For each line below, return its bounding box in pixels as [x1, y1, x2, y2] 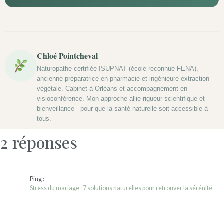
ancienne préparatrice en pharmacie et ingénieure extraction [37, 74, 209, 82]
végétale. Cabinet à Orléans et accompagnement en [37, 84, 187, 92]
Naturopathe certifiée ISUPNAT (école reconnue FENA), [37, 64, 198, 72]
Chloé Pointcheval [37, 49, 98, 61]
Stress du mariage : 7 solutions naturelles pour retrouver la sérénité [30, 184, 212, 192]
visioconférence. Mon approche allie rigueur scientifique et [37, 94, 205, 102]
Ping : [30, 175, 44, 183]
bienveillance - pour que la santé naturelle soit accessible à [37, 104, 208, 112]
